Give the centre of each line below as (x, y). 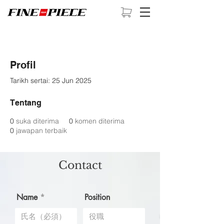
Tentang (26, 103)
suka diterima (37, 121)
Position (97, 197)
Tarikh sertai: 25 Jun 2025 (51, 80)
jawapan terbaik (41, 130)
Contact (80, 165)
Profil (23, 65)
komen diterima (100, 121)
